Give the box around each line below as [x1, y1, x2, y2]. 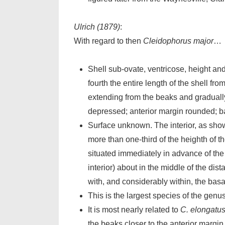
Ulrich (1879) [74, 23, 120, 31]
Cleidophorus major [143, 37, 213, 45]
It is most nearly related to [88, 205, 180, 214]
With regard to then [74, 37, 143, 45]
